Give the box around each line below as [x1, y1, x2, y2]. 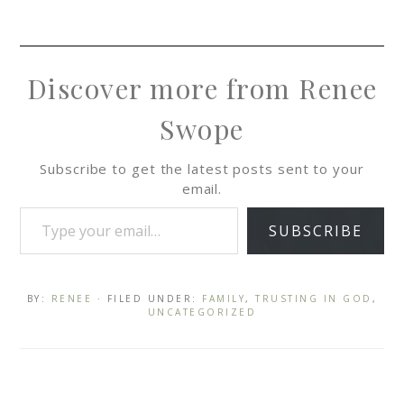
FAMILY [202, 292, 246, 306]
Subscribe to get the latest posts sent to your [40, 160, 364, 179]
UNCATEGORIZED [147, 306, 257, 319]
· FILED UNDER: [96, 292, 203, 306]
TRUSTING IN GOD [255, 292, 372, 306]
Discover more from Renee [26, 70, 378, 107]
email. [181, 179, 223, 198]
